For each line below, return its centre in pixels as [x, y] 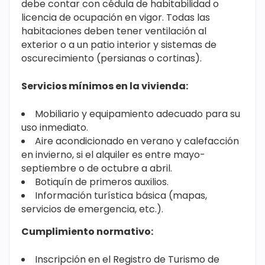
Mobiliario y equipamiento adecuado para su [138, 114]
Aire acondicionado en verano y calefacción [137, 141]
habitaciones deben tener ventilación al [114, 31]
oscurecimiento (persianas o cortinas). [112, 59]
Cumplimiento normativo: [87, 232]
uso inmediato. [55, 128]
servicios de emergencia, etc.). [92, 209]
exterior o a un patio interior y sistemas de [119, 45]
